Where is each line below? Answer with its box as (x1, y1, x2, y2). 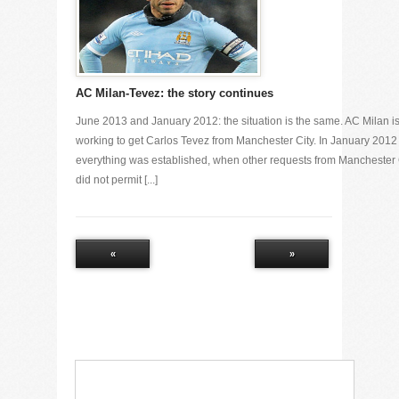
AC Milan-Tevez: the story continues (76, 86, 273, 100)
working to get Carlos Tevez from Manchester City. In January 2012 (76, 134, 397, 147)
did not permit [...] (76, 174, 158, 186)
